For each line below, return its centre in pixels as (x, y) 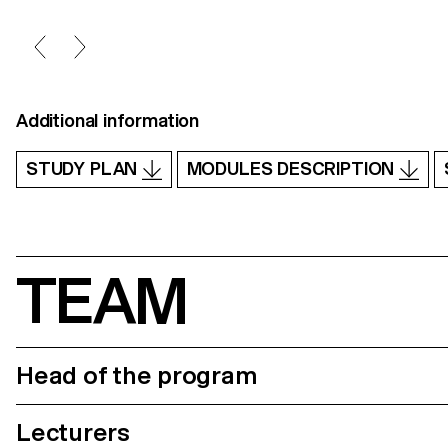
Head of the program (137, 375)
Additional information (108, 120)
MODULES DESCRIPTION (293, 168)
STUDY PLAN (84, 168)
